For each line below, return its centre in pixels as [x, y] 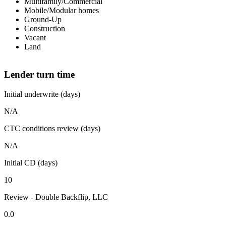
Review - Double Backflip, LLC [56, 197]
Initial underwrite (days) [42, 94]
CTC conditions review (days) [52, 128]
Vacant [35, 38]
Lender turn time [39, 74]
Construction [45, 29]
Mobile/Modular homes [62, 11]
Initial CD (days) [31, 162]
